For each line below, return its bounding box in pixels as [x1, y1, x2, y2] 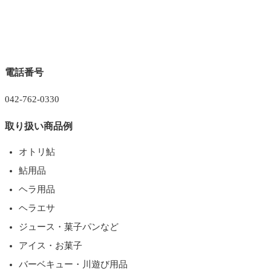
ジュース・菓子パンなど [18, 221, 119, 232]
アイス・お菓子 [18, 240, 82, 250]
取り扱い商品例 [5, 120, 73, 131]
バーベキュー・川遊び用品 [18, 259, 128, 269]
